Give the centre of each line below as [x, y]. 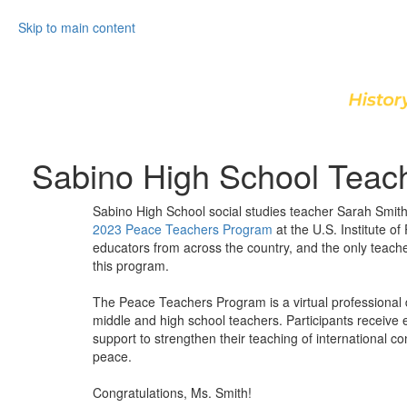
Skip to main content [77, 27]
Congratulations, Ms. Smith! [172, 392]
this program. [133, 265]
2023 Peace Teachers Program [183, 229]
